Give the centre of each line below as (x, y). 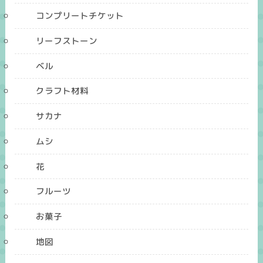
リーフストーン (67, 41)
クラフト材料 (63, 91)
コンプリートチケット (80, 16)
